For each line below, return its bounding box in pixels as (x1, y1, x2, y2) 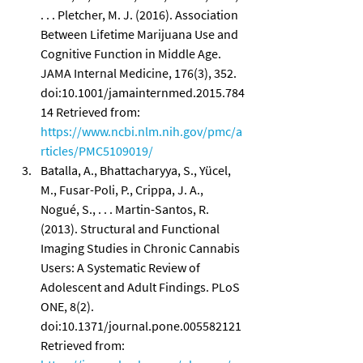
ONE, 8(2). (41, 297, 96, 314)
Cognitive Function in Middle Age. (41, 45, 224, 62)
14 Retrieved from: (41, 103, 143, 120)
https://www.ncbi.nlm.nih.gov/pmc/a (41, 122, 242, 139)
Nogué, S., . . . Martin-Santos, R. (41, 200, 211, 217)
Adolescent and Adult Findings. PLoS (41, 278, 242, 295)
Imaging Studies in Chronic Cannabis (41, 239, 242, 256)
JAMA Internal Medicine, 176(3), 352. (41, 64, 239, 81)
